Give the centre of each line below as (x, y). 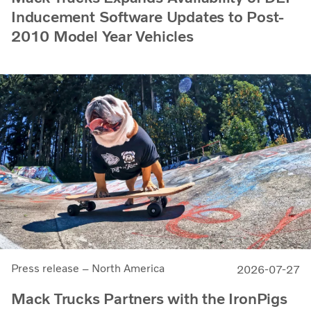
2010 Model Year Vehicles (102, 36)
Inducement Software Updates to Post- (148, 17)
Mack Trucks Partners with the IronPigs (149, 299)
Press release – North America (88, 268)
